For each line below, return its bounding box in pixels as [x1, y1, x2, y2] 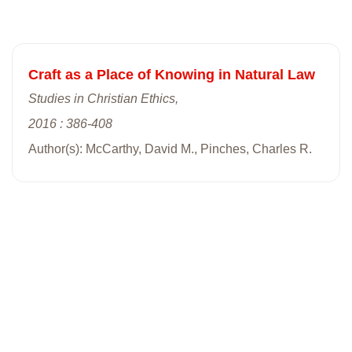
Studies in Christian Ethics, [28, 91, 178, 105]
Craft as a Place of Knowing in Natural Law [28, 66, 315, 82]
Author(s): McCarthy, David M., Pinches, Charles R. [28, 141, 312, 156]
